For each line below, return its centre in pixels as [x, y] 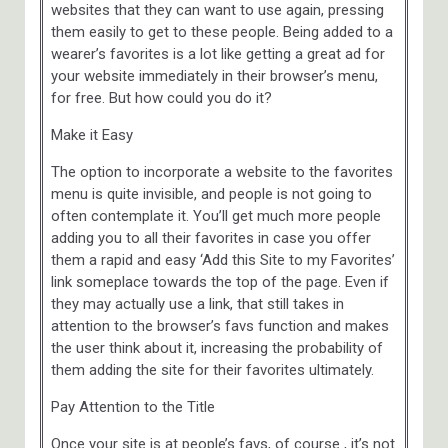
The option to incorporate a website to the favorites [221, 171]
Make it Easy [91, 134]
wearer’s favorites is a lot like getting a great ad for [217, 53]
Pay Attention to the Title [132, 406]
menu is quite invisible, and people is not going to [211, 193]
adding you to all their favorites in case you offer [210, 237]
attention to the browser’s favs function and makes [219, 325]
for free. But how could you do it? [161, 97]
